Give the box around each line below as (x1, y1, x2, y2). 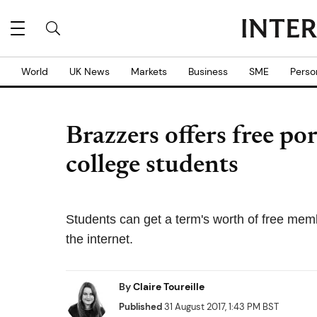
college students (66, 154, 238, 179)
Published (119, 301, 162, 313)
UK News (69, 65, 110, 78)
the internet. (66, 232, 133, 246)
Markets (131, 65, 167, 78)
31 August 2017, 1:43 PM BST (162, 301, 279, 313)
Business (188, 65, 228, 78)
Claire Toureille (133, 280, 204, 293)
